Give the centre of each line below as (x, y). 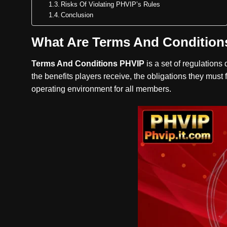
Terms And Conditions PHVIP (88, 64)
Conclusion (77, 15)
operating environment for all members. (101, 89)
